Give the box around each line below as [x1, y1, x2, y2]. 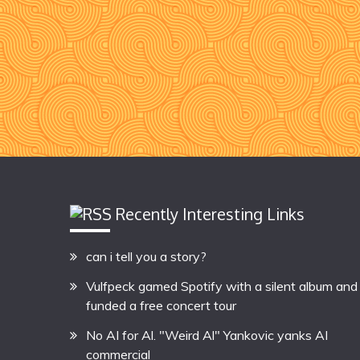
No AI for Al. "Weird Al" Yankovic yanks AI [86, 326, 328, 343]
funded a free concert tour [86, 297, 236, 313]
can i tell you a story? [86, 248, 207, 264]
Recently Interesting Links [116, 203, 305, 224]
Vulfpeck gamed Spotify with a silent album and [86, 277, 358, 294]
